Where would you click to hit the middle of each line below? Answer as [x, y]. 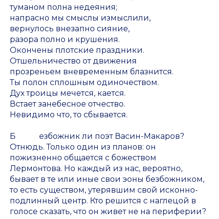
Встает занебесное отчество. [67, 104]
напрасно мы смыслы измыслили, [80, 18]
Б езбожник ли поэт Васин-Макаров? [97, 136]
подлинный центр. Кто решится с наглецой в [103, 201]
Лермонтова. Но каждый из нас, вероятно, [96, 169]
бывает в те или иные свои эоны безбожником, [107, 179]
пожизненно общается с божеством [83, 158]
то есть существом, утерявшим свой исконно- [104, 190]
